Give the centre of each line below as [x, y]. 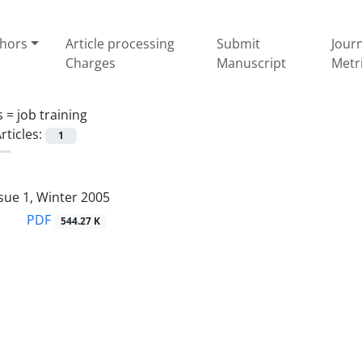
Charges [91, 63]
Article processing [120, 43]
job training [52, 114]
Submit [239, 43]
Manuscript [252, 63]
